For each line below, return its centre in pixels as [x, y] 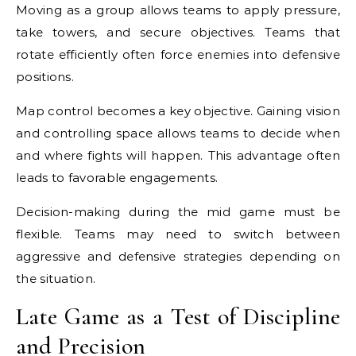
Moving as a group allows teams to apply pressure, [178, 10]
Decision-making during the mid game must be [178, 212]
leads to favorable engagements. [117, 178]
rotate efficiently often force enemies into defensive [178, 54]
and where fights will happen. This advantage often [178, 155]
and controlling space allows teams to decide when [178, 133]
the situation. [56, 279]
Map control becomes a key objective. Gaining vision [178, 111]
